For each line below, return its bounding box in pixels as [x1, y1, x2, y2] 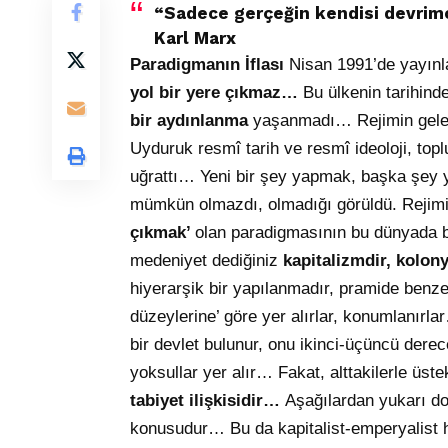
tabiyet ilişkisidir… [130, 391, 285, 411]
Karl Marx [154, 28, 236, 49]
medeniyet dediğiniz [130, 251, 283, 271]
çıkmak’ [130, 223, 195, 243]
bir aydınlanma [130, 111, 253, 131]
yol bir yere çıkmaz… [130, 83, 303, 103]
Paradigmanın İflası [130, 55, 289, 75]
